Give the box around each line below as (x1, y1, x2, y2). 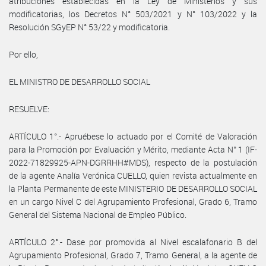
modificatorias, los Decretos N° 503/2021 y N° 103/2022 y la (9, 8, 257, 20)
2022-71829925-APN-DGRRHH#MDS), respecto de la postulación (9, 156, 257, 168)
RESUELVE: (9, 103, 49, 115)
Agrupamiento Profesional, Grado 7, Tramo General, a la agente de (9, 249, 257, 261)
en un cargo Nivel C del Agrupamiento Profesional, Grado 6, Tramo (9, 195, 257, 207)
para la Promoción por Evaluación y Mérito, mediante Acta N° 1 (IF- (9, 143, 257, 155)
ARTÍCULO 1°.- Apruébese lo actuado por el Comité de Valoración (9, 130, 257, 142)
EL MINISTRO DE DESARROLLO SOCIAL (9, 75, 150, 87)
